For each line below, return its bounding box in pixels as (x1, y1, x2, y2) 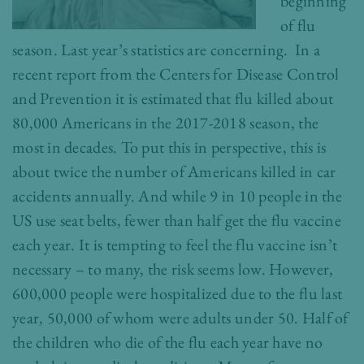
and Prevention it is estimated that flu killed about (12, 88, 334, 109)
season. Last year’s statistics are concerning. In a (12, 39, 321, 60)
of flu (280, 15, 316, 36)
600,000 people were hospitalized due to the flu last (12, 283, 343, 304)
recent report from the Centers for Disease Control (12, 63, 340, 84)
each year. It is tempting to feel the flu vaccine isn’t (12, 234, 338, 255)
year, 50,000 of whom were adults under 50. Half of (12, 307, 349, 328)
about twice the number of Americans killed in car (12, 161, 336, 182)
